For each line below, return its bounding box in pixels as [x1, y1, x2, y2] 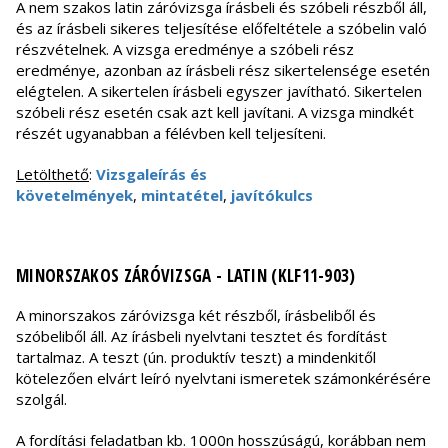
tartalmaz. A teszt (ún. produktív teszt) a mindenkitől [16, 347, 376, 368]
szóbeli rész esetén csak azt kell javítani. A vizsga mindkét [16, 102, 414, 123]
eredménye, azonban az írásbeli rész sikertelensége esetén [16, 60, 430, 81]
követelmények [16, 185, 133, 206]
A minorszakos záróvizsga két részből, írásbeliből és [16, 305, 376, 326]
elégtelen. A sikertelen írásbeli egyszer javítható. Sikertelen [16, 81, 422, 102]
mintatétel [141, 185, 223, 206]
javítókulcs [231, 185, 313, 206]
